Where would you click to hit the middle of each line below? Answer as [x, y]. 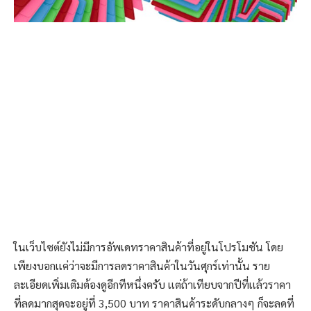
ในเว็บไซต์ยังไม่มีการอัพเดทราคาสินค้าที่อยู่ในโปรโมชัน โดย [149, 247]
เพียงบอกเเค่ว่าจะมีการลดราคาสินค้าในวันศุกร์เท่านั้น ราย [142, 266]
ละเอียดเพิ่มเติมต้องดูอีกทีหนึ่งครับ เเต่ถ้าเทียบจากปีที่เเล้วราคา [152, 285]
